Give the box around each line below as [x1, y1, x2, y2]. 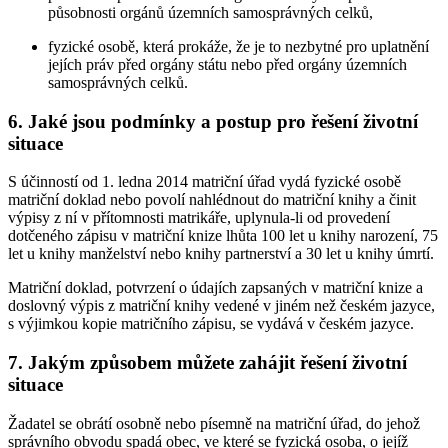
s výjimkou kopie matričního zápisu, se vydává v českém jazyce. [8, 315, 414, 333]
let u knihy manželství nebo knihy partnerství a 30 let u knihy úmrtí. [8, 245, 434, 263]
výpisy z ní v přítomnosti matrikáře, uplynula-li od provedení [8, 209, 390, 227]
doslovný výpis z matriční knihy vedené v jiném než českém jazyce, [8, 297, 435, 315]
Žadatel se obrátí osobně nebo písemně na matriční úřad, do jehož [8, 414, 420, 432]
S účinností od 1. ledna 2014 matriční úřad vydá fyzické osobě [8, 173, 401, 191]
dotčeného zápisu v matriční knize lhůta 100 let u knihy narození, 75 [8, 227, 438, 245]
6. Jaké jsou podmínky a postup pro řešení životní [8, 110, 418, 132]
